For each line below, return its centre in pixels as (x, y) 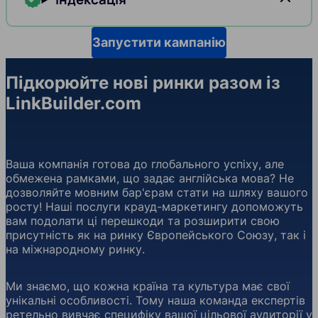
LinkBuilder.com (73, 103)
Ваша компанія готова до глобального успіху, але (145, 164)
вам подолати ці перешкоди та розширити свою (143, 220)
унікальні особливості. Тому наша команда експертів (155, 300)
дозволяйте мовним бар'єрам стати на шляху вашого (157, 192)
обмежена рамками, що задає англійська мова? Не (150, 178)
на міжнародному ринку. (75, 249)
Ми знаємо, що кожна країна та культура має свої (148, 286)
